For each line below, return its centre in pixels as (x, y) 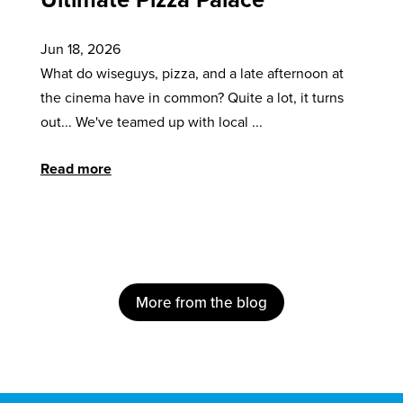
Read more (76, 168)
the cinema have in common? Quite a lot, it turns (192, 97)
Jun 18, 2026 (80, 48)
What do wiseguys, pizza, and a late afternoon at (192, 72)
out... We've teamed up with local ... (151, 121)
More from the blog (201, 302)
